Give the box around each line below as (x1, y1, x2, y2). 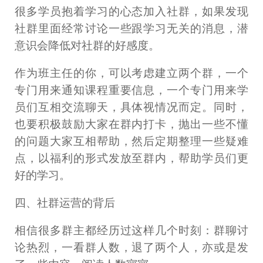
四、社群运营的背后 (15, 196, 116, 209)
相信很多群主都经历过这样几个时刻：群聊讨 (15, 224, 248, 237)
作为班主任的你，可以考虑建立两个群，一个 (15, 66, 248, 79)
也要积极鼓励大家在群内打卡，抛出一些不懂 (15, 117, 248, 130)
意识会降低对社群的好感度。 (15, 39, 160, 52)
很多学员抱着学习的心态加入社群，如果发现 (15, 5, 248, 18)
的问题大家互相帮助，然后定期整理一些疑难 (15, 134, 248, 147)
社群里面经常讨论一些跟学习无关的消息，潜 (15, 22, 248, 35)
